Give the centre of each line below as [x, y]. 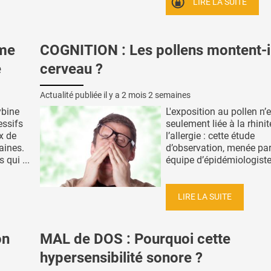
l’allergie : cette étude [210, 136]
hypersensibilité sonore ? [121, 257]
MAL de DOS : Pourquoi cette [135, 239]
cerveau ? [71, 69]
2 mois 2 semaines [156, 95]
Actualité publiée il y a [81, 95]
